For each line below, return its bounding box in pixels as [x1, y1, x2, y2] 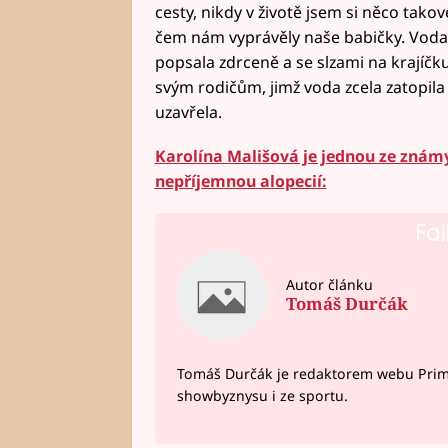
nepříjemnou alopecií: [154, 169, 327, 192]
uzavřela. [154, 101, 222, 124]
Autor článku [285, 274, 373, 294]
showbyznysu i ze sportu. [177, 385, 348, 405]
